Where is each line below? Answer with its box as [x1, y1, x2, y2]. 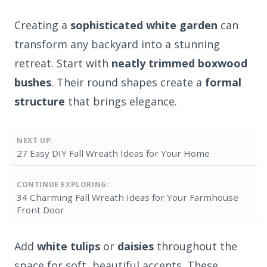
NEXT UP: [17, 135, 54, 145]
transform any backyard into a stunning [14, 36, 220, 51]
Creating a [14, 17, 70, 32]
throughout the [154, 238, 237, 253]
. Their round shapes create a [51, 74, 205, 89]
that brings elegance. [65, 94, 177, 108]
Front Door [17, 203, 64, 216]
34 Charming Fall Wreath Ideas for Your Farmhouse [17, 191, 238, 203]
